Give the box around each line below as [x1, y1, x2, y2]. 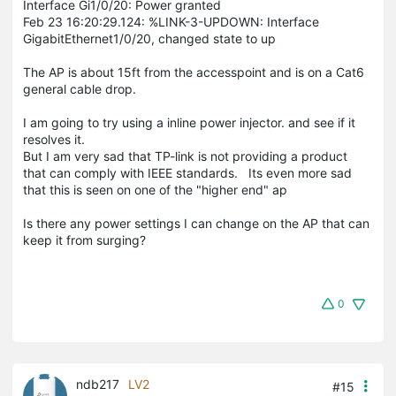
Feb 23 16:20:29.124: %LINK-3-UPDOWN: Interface [23, 13, 319, 29]
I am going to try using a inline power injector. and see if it [23, 114, 355, 130]
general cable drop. [23, 80, 136, 96]
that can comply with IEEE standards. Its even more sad [23, 164, 352, 180]
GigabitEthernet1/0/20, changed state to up [23, 30, 276, 46]
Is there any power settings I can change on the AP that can [23, 215, 369, 231]
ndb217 [76, 376, 119, 392]
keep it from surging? [23, 232, 146, 247]
